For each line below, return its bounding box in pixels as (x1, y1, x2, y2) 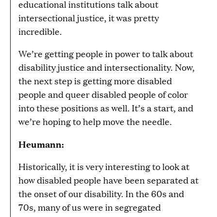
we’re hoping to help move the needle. (18, 115, 172, 128)
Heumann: (18, 138, 64, 151)
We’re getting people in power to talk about (18, 47, 193, 60)
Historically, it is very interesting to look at (18, 160, 189, 173)
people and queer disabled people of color (18, 88, 188, 101)
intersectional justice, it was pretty (18, 12, 159, 24)
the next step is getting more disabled (18, 75, 172, 87)
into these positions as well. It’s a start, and (18, 102, 193, 114)
